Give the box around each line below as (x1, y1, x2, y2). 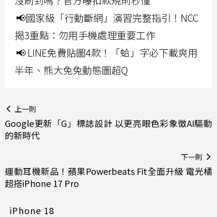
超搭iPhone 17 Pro (5, 176, 79, 189)
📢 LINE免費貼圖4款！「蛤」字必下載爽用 (16, 45, 198, 60)
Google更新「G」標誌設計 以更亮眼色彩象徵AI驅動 (5, 116, 212, 129)
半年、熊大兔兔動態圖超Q (15, 62, 128, 77)
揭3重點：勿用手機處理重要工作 (15, 28, 155, 42)
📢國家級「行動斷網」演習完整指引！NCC (16, 10, 199, 25)
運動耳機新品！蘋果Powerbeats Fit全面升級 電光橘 (5, 164, 212, 177)
